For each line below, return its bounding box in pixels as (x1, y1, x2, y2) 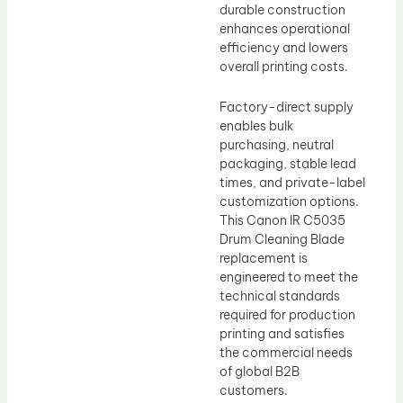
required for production (219, 307, 355, 324)
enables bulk (219, 118, 293, 135)
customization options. (219, 193, 359, 210)
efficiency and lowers (219, 39, 348, 56)
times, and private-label (219, 175, 365, 192)
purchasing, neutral (219, 137, 334, 154)
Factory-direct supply (219, 99, 354, 116)
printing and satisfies (219, 326, 345, 343)
